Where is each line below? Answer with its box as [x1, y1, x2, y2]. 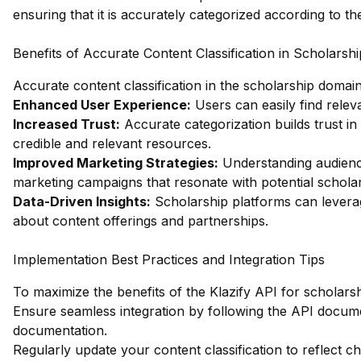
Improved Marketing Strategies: [13, 155, 218, 171]
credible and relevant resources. [13, 135, 211, 151]
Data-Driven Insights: [13, 193, 151, 210]
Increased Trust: [13, 116, 120, 132]
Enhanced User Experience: [13, 97, 191, 113]
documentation [13, 322, 104, 338]
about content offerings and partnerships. [13, 213, 268, 229]
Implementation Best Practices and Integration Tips [13, 251, 325, 268]
